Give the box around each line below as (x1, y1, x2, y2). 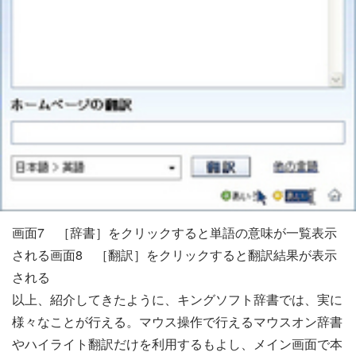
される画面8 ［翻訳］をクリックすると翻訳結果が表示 (12, 246, 337, 265)
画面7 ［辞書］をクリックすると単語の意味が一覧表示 (12, 223, 337, 242)
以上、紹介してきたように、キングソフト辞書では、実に (12, 290, 342, 309)
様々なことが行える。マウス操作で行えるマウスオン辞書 (12, 312, 342, 331)
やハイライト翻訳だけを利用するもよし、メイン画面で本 (12, 335, 342, 354)
